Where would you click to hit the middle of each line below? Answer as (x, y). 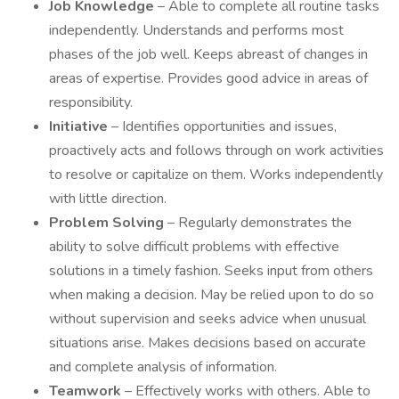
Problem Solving (108, 223)
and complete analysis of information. (163, 367)
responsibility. (91, 102)
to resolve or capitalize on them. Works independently (216, 175)
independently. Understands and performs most (196, 30)
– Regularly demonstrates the (260, 223)
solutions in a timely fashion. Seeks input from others (211, 271)
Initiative (80, 126)
